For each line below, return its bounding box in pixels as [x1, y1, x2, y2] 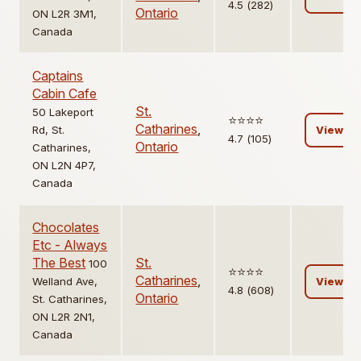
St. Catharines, [32, 293, 108, 306]
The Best [32, 255, 86, 272]
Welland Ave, [32, 275, 98, 288]
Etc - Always [32, 237, 108, 254]
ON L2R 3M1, [32, 7, 98, 21]
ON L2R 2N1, [32, 310, 96, 324]
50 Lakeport [32, 106, 94, 119]
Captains [32, 68, 84, 85]
